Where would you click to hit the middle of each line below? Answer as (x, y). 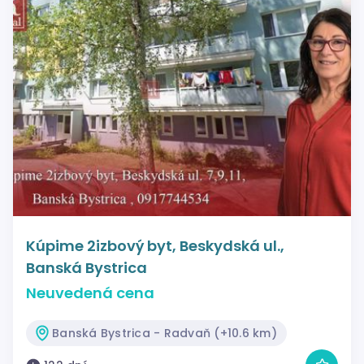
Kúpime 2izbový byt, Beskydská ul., (155, 245)
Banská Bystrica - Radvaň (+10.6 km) (165, 333)
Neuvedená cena (90, 292)
